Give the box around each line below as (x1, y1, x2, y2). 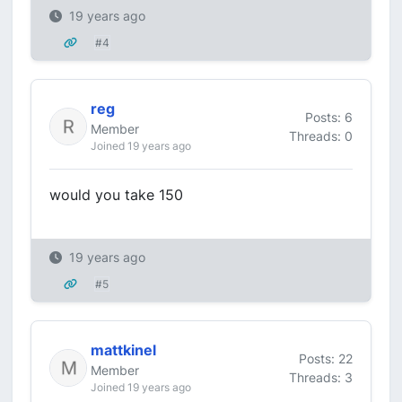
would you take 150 (49, 186, 183, 204)
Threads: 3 (289, 369, 353, 385)
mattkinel (91, 341, 156, 359)
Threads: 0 (289, 127, 353, 144)
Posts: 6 (305, 109, 353, 125)
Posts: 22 (299, 350, 353, 366)
